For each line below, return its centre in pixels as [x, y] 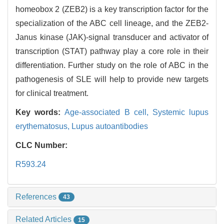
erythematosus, [43, 126]
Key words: [40, 112]
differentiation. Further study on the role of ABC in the [112, 65]
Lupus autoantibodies [110, 126]
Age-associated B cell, [108, 112]
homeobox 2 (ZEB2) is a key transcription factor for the [112, 9]
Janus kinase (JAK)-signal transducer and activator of [112, 37]
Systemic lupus [180, 112]
